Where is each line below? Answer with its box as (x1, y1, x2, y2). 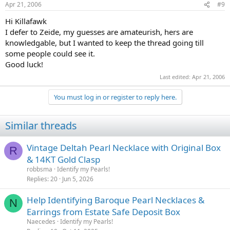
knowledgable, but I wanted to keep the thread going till (5, 37, 204, 48)
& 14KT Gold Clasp (27, 153, 100, 165)
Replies (27, 174, 47, 183)
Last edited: (160, 72, 192, 81)
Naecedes (27, 217, 55, 226)
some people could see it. (5, 48, 95, 59)
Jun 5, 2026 (62, 174, 93, 183)
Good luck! (5, 59, 43, 70)
